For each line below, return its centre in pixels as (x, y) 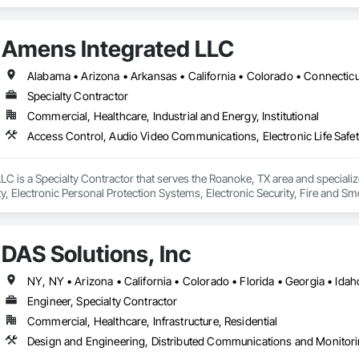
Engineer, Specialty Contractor (102, 301)
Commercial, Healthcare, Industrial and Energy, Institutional (173, 116)
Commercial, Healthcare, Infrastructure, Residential (152, 321)
